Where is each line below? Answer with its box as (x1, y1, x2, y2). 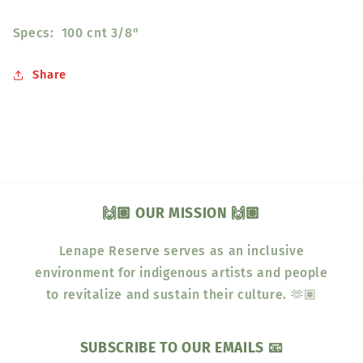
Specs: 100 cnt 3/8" (12, 24, 139, 41)
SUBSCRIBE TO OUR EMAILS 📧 (79, 340, 284, 357)
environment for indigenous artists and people (35, 265, 328, 281)
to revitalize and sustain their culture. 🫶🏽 (45, 287, 318, 303)
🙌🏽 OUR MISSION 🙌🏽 (102, 205, 261, 223)
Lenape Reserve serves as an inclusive (58, 243, 305, 259)
